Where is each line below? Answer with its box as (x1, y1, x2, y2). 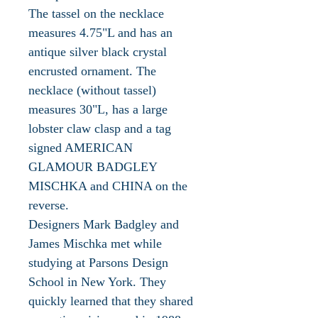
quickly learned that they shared (28, 293, 193, 308)
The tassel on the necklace (28, 6, 164, 21)
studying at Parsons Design (28, 255, 168, 270)
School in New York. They (28, 274, 166, 289)
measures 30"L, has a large (28, 102, 168, 116)
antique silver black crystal (28, 44, 167, 59)
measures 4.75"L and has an (28, 25, 172, 40)
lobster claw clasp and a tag (28, 121, 171, 136)
